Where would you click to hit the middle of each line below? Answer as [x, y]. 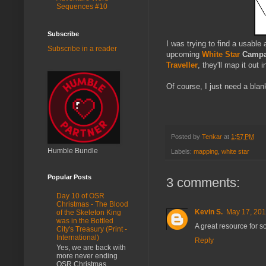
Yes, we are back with [91, 247]
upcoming [184, 55]
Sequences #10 [82, 6]
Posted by [186, 137]
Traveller [182, 65]
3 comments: [203, 182]
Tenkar [212, 137]
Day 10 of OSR [80, 196]
